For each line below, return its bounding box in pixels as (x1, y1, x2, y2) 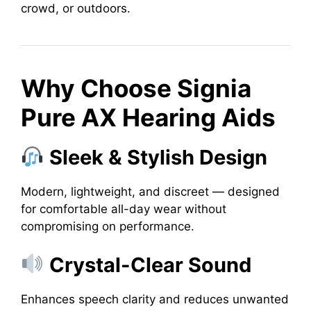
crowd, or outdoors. (21, 1, 131, 15)
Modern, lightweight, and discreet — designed (21, 185, 280, 199)
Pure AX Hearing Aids (21, 103, 276, 132)
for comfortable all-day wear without (21, 202, 226, 216)
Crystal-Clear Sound (49, 252, 252, 277)
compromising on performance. (21, 219, 194, 233)
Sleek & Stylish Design (49, 145, 268, 169)
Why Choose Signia (21, 74, 251, 103)
